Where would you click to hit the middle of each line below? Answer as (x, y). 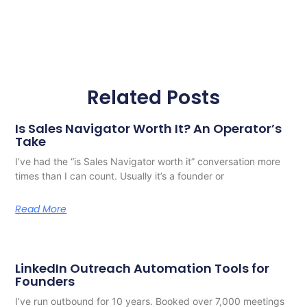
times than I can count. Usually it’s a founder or (120, 175)
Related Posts (153, 97)
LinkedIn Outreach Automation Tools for (143, 268)
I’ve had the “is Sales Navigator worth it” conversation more (148, 161)
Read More (41, 209)
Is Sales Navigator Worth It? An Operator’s (149, 128)
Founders (45, 281)
